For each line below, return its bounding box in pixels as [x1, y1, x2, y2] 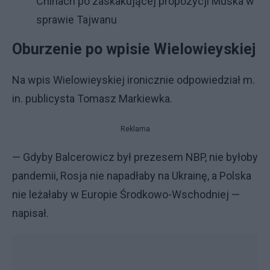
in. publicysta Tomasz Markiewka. [12, 92, 172, 105]
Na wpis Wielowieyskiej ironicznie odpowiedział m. [12, 74, 255, 86]
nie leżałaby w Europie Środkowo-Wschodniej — [12, 188, 240, 201]
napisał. [12, 207, 49, 219]
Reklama [120, 125, 150, 133]
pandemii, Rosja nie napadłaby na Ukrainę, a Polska [12, 169, 251, 182]
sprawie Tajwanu [36, 13, 117, 26]
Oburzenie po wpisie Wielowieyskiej [12, 40, 256, 58]
